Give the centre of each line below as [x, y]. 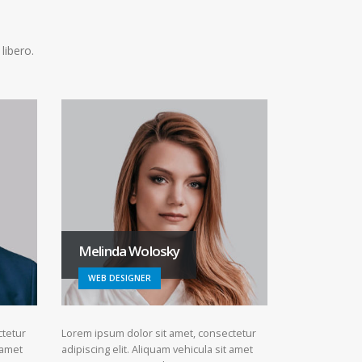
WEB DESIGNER [120, 278]
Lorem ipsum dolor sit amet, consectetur [159, 333]
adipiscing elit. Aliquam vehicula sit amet [157, 349]
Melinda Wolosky [129, 250]
